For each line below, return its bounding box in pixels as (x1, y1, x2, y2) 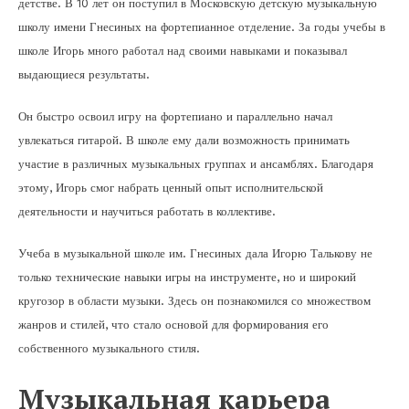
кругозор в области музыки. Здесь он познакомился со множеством (18, 293, 371, 308)
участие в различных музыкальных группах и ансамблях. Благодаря (18, 156, 373, 171)
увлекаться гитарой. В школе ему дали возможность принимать (18, 132, 350, 147)
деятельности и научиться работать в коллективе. (18, 204, 276, 218)
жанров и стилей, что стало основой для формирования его (18, 317, 329, 331)
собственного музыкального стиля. (18, 341, 200, 355)
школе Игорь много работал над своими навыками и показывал (18, 43, 347, 58)
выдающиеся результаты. (18, 67, 150, 81)
